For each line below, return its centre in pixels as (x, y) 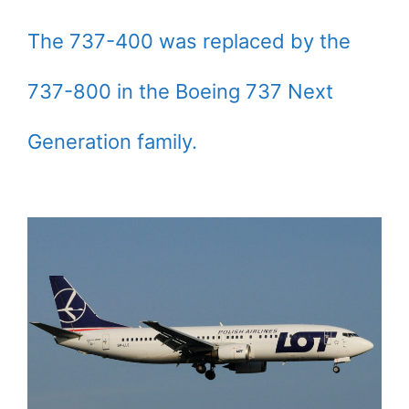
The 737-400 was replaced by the (189, 42)
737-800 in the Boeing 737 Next (180, 92)
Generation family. (112, 142)
